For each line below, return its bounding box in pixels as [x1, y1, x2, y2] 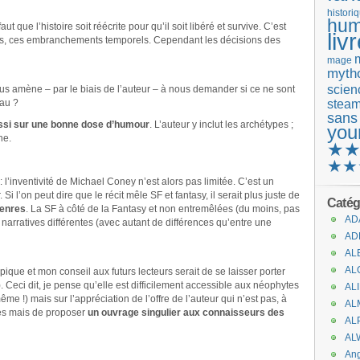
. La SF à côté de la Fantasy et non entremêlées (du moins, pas [26, 203, 300, 215]
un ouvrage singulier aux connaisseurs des [85, 307, 284, 318]
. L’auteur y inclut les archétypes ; [149, 119, 293, 130]
